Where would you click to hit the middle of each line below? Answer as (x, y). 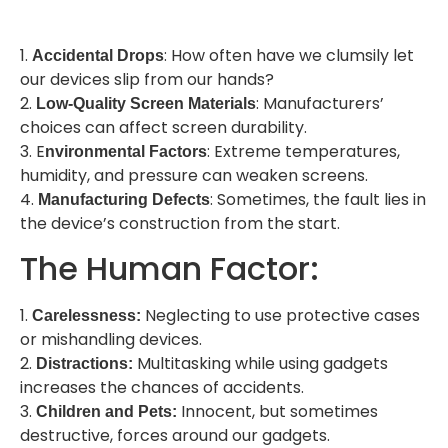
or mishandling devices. (111, 340)
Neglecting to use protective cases (280, 316)
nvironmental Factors (126, 152)
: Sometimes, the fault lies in (318, 200)
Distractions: (84, 364)
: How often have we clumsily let (289, 56)
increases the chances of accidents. (162, 388)
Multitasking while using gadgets (260, 364)
